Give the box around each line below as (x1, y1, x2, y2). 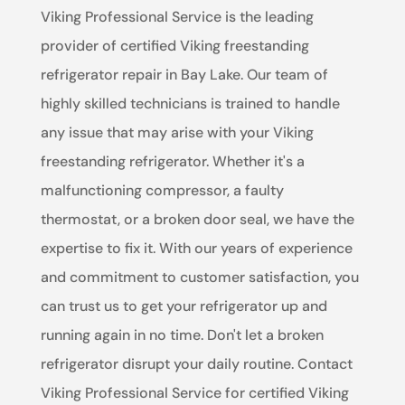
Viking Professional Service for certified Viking (40, 383, 349, 403)
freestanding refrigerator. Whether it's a (40, 152, 305, 172)
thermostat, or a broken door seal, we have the (40, 210, 354, 230)
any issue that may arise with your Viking (40, 123, 314, 143)
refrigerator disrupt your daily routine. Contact (40, 354, 353, 374)
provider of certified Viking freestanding (40, 36, 309, 56)
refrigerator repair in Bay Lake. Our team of (40, 65, 328, 85)
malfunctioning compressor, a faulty (40, 181, 284, 201)
